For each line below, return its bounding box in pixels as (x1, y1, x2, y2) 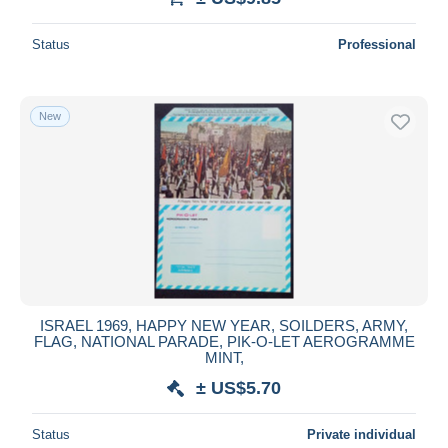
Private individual (307, 426, 416, 442)
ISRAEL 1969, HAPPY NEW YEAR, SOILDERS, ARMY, (40, 316, 408, 334)
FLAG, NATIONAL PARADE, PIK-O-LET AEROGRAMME (33, 332, 415, 350)
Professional (338, 36, 416, 52)
